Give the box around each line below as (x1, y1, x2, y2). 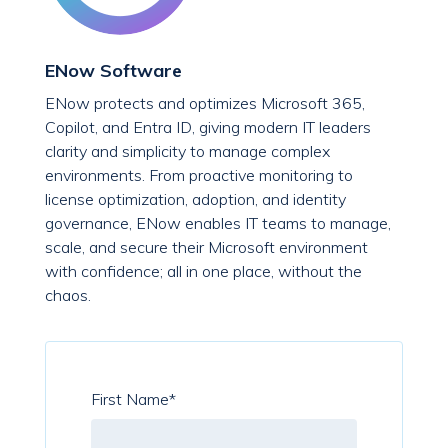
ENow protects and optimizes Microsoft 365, (45, 93, 365, 114)
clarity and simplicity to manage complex (45, 141, 330, 162)
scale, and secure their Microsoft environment (45, 237, 368, 258)
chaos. (45, 285, 91, 306)
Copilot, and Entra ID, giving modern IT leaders (45, 117, 371, 138)
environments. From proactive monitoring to (45, 165, 353, 186)
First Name (91, 389, 169, 410)
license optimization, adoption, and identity (45, 189, 346, 210)
